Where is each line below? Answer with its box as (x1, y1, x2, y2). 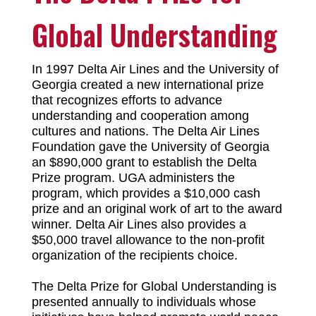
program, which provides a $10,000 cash (31, 186, 260, 201)
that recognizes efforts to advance (31, 93, 222, 108)
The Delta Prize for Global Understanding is (31, 279, 276, 294)
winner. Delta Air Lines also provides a (31, 217, 246, 232)
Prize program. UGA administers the (31, 171, 235, 186)
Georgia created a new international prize (31, 78, 264, 92)
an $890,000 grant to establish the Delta (31, 155, 257, 170)
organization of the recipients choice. (31, 248, 238, 263)
